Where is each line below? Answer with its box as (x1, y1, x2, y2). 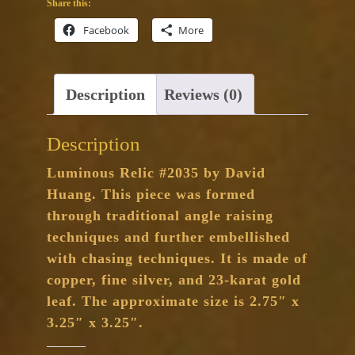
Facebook (83, 22, 129, 37)
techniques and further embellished (47, 229, 290, 246)
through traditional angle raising (47, 208, 273, 224)
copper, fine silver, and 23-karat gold (47, 272, 301, 288)
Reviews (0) (164, 85, 242, 103)
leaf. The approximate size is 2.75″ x (47, 293, 300, 310)
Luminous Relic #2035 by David (47, 165, 265, 181)
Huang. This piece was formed (47, 186, 255, 203)
